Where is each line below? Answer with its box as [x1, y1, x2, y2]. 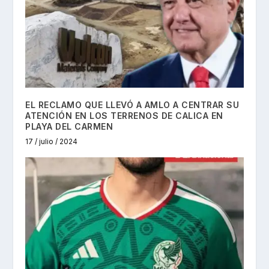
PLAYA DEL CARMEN [25, 121, 113, 131]
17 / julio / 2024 [25, 136, 78, 146]
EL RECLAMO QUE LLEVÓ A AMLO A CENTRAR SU [25, 99, 240, 110]
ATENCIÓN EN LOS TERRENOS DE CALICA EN [25, 110, 223, 121]
